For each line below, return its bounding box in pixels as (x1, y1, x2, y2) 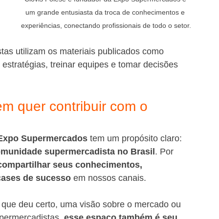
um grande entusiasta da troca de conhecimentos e (25, 8, 187, 16)
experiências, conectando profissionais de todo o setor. (21, 22, 191, 29)
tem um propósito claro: (88, 133, 184, 143)
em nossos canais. (71, 173, 146, 183)
